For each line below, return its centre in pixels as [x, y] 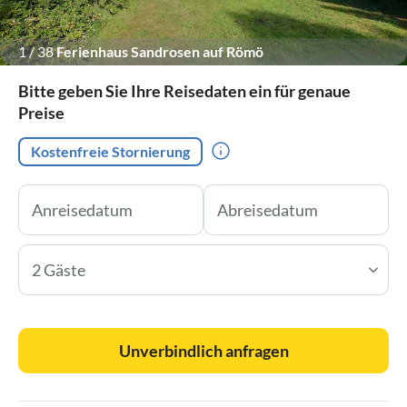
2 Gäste [59, 269]
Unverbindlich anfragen [203, 350]
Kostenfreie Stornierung [110, 151]
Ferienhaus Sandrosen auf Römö [160, 51]
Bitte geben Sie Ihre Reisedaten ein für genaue [184, 90]
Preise [41, 112]
